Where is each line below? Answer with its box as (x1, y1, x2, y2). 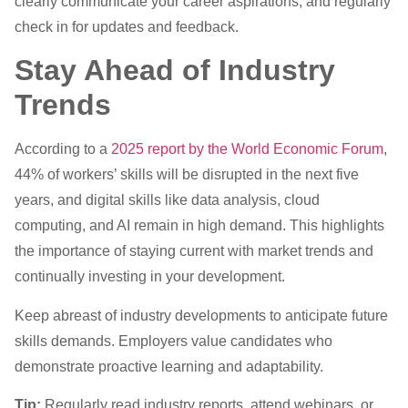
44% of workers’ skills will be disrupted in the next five (15, 167, 359, 183)
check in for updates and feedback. (15, 18, 239, 35)
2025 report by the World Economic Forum (111, 141, 383, 158)
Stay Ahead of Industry (15, 54, 335, 87)
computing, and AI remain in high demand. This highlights (15, 218, 384, 234)
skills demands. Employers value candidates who (15, 332, 332, 349)
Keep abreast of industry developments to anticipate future (15, 307, 388, 323)
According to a (15, 141, 111, 158)
